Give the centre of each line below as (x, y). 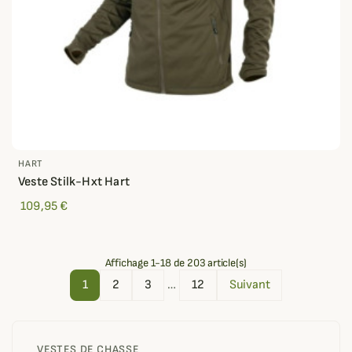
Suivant (249, 285)
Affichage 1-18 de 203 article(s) (176, 263)
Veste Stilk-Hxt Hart (74, 182)
